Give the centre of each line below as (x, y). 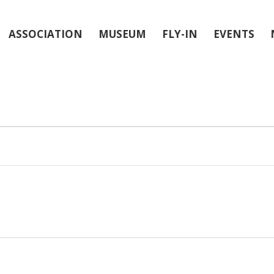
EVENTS (234, 34)
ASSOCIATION (46, 34)
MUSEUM (122, 34)
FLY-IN (180, 34)
